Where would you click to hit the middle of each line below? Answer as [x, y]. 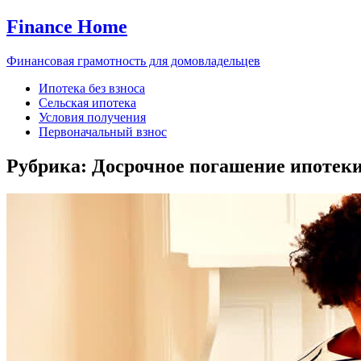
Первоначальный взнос [103, 131]
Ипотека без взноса [92, 88]
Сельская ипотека [87, 102]
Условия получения [92, 117]
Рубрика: [49, 166]
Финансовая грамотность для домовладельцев [133, 60]
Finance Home [67, 26]
